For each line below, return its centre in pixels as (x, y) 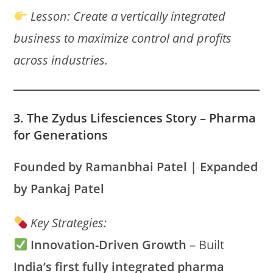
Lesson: (51, 16)
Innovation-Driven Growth (109, 245)
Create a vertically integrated (150, 16)
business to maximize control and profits (123, 38)
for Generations (61, 135)
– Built (206, 245)
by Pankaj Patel (59, 189)
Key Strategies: (69, 223)
